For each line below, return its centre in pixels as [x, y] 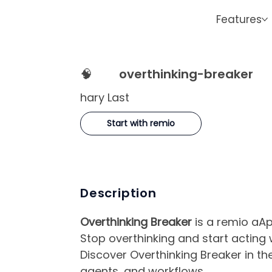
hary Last [105, 97]
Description [118, 193]
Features [239, 19]
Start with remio [141, 123]
